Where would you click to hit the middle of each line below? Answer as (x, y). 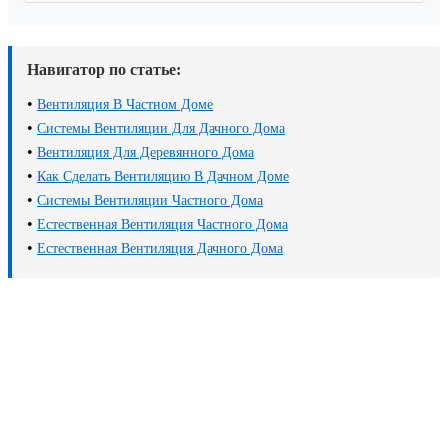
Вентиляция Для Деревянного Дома (145, 153)
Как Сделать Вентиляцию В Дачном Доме (163, 177)
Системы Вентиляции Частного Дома (150, 201)
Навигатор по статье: (104, 70)
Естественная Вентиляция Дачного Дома (160, 249)
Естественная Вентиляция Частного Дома (162, 225)
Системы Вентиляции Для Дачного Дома (161, 129)
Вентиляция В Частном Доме (125, 105)
